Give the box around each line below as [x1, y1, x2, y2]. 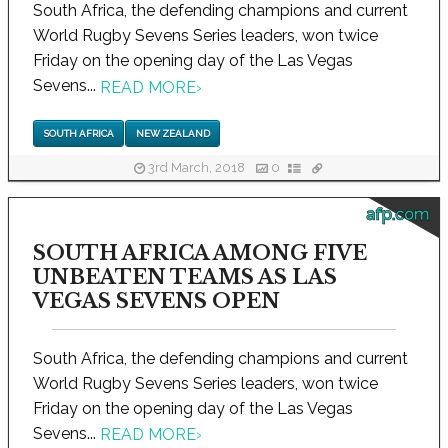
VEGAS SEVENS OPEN [33, 288, 280, 313]
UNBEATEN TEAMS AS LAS [33, 264, 337, 289]
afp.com [366, 204, 429, 224]
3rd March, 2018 [145, 160, 248, 176]
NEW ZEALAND [135, 127, 210, 139]
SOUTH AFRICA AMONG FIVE [33, 240, 367, 265]
